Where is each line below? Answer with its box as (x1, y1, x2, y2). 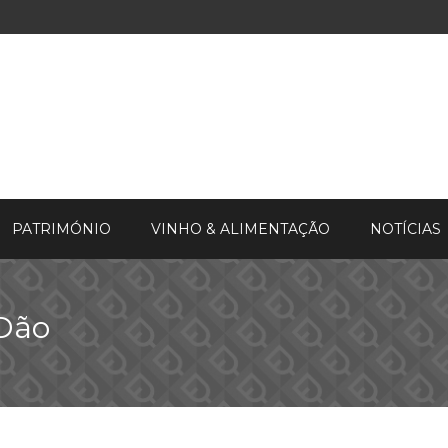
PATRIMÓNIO (12, 220, 111, 238)
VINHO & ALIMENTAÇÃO (151, 220, 330, 238)
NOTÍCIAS (370, 220, 441, 238)
